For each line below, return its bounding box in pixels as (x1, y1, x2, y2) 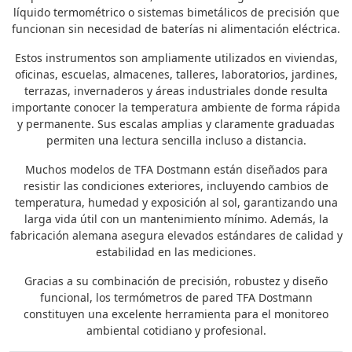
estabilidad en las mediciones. (96, 244, 256, 259)
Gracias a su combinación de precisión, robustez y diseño (24, 273, 328, 288)
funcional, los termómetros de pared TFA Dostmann (39, 289, 313, 305)
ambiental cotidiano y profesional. (86, 322, 266, 338)
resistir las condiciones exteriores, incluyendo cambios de (24, 178, 328, 193)
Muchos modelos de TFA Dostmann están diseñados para (24, 161, 328, 177)
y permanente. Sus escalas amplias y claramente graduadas (17, 115, 335, 131)
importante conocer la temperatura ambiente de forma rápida (12, 99, 340, 115)
